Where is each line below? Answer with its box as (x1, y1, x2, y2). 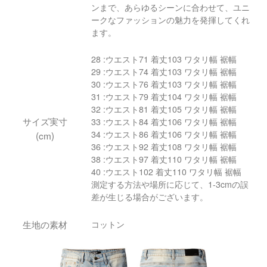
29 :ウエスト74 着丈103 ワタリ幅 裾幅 (91, 65, 237, 77)
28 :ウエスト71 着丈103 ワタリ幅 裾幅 (91, 52, 237, 65)
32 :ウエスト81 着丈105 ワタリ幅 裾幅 (91, 103, 237, 115)
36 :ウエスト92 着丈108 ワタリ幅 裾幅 (91, 140, 237, 153)
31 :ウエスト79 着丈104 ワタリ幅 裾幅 (91, 90, 237, 103)
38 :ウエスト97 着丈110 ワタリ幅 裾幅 (91, 153, 237, 165)
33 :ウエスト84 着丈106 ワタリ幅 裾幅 (91, 115, 237, 128)
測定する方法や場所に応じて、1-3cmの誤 (91, 178, 249, 190)
